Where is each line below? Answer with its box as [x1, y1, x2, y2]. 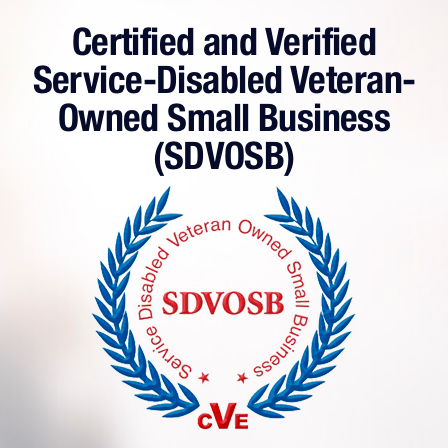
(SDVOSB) [153, 131, 295, 177]
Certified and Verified [71, 17, 377, 63]
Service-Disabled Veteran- [32, 55, 416, 101]
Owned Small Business [57, 93, 391, 139]
